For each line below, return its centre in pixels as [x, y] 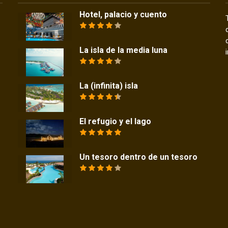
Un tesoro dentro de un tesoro [139, 157]
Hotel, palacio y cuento [123, 15]
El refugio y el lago [116, 122]
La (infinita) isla [109, 86]
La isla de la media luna [124, 50]
